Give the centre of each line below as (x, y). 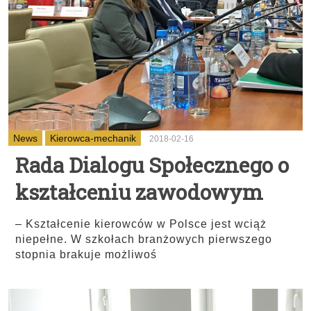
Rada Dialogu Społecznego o (152, 165)
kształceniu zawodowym (139, 192)
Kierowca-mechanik (93, 138)
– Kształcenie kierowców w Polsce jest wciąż (141, 224)
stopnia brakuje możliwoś (86, 254)
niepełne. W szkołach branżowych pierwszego (144, 239)
